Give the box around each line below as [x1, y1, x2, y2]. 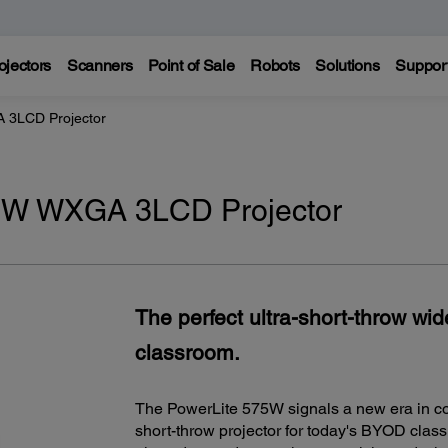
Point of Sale [148, 56, 235, 75]
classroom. [134, 339, 240, 365]
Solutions [315, 56, 380, 75]
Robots [250, 56, 300, 75]
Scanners [66, 56, 133, 75]
